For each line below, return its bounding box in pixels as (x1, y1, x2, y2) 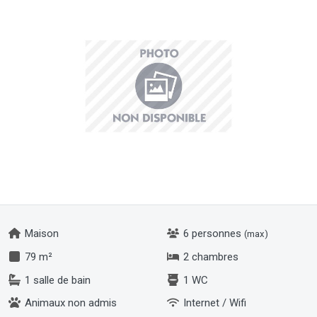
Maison (22, 227, 59, 240)
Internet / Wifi (180, 296, 246, 310)
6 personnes (180, 227, 244, 240)
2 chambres (180, 250, 238, 263)
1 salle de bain (22, 273, 91, 287)
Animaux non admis (22, 296, 117, 310)
